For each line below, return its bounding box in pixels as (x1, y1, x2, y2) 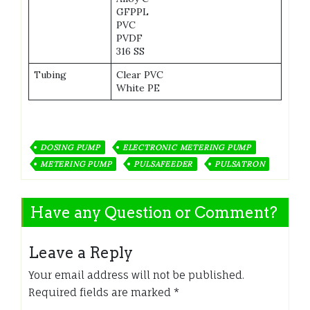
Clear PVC (116, 68, 163, 81)
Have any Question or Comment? (30, 203, 277, 221)
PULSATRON (215, 158, 265, 169)
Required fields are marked (28, 285, 174, 299)
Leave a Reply (28, 243, 133, 262)
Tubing (34, 68, 66, 81)
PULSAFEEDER (134, 158, 193, 169)
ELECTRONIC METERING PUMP (122, 142, 252, 152)
